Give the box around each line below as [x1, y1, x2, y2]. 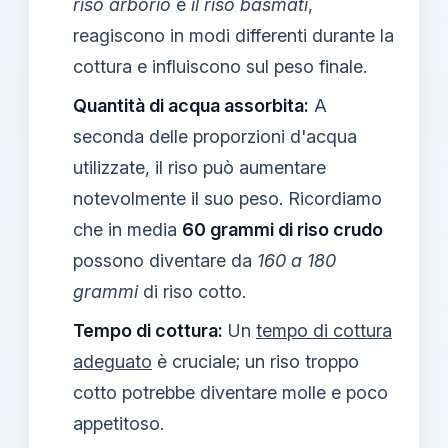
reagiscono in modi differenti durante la [73, 24, 394, 46]
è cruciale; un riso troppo [152, 350, 359, 372]
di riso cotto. [138, 280, 246, 302]
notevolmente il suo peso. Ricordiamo [73, 187, 382, 209]
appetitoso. [73, 412, 164, 434]
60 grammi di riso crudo [182, 218, 383, 240]
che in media [73, 218, 182, 240]
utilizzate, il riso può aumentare [73, 156, 326, 178]
